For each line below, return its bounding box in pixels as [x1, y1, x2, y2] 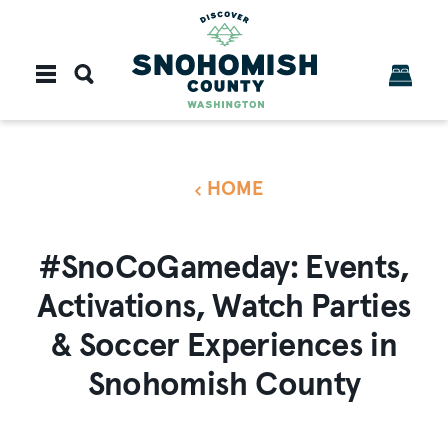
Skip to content [24, 22, 142, 43]
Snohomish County [87, 369, 361, 402]
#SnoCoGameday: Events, [39, 252, 409, 285]
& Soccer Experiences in [51, 330, 397, 363]
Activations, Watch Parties [36, 291, 412, 324]
